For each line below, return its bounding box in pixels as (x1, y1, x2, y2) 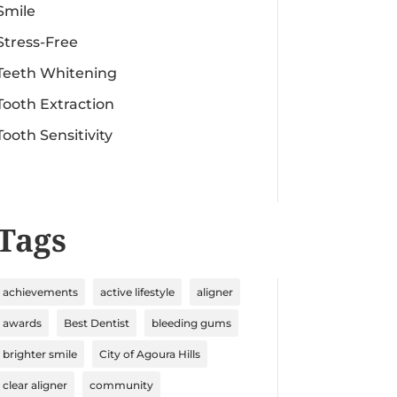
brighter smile (2, 346, 77, 361)
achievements (2, 284, 78, 299)
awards (2, 315, 42, 330)
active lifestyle (99, 284, 175, 299)
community (89, 378, 153, 392)
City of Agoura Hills (98, 346, 200, 361)
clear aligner (2, 378, 67, 392)
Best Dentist (63, 315, 129, 330)
